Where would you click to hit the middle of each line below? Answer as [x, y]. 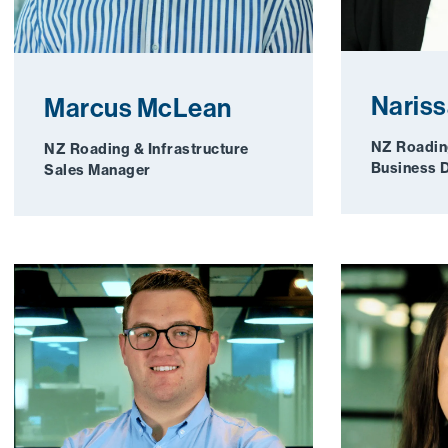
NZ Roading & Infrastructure [146, 148]
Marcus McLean [138, 108]
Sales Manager [97, 169]
